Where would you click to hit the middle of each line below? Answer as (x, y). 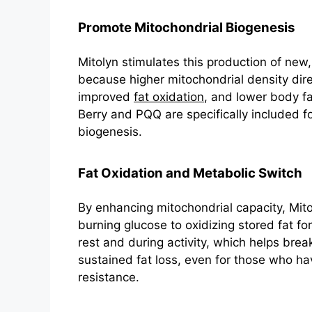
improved (106, 97)
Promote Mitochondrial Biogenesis (186, 28)
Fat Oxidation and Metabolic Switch (190, 173)
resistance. (109, 277)
